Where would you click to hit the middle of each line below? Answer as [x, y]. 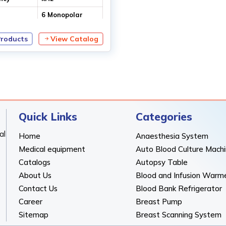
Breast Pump [159, 201]
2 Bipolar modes [69, 34]
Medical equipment [52, 149]
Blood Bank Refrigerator [179, 188]
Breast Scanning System [179, 214]
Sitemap [34, 214]
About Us [35, 175]
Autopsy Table [162, 162]
